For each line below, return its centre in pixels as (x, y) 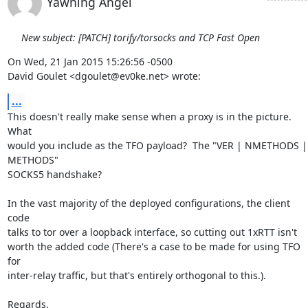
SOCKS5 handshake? (54, 174)
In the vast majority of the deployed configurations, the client (148, 203)
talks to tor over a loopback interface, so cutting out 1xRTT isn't (152, 232)
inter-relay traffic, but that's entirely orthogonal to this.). (136, 275)
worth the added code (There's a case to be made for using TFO (154, 246)
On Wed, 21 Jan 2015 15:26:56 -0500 (90, 62)
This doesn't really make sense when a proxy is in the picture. (149, 117)
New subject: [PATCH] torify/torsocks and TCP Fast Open (140, 37)
